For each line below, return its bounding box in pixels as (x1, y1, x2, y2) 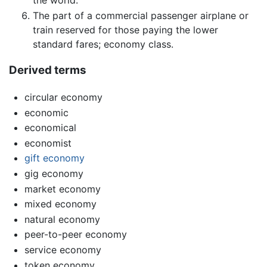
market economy (24, 182, 101, 195)
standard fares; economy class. (33, 38, 173, 50)
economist (24, 136, 72, 149)
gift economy (24, 152, 85, 164)
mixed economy (24, 198, 97, 210)
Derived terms (9, 63, 86, 77)
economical (24, 122, 76, 134)
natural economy (24, 213, 100, 225)
